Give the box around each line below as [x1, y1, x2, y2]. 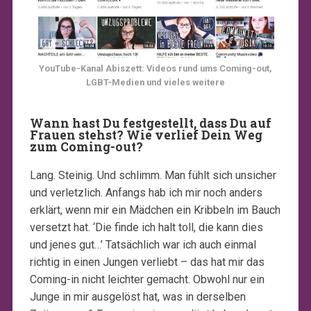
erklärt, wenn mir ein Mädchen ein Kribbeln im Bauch [29, 203, 280, 217]
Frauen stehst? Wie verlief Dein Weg [29, 127, 262, 144]
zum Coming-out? [29, 139, 143, 155]
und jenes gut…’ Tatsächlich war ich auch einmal [29, 238, 256, 252]
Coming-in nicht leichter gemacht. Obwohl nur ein [29, 273, 264, 287]
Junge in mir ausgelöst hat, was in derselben [29, 290, 246, 304]
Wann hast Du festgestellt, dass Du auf [29, 115, 271, 132]
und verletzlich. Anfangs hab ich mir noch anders [29, 186, 262, 200]
